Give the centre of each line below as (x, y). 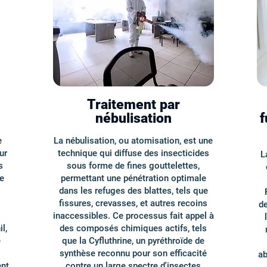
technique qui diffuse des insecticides (133, 153)
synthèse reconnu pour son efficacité (133, 253)
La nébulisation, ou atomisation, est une (133, 141)
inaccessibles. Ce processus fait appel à (133, 216)
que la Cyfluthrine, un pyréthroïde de (133, 241)
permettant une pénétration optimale (133, 178)
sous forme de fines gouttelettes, (133, 166)
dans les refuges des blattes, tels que (133, 191)
